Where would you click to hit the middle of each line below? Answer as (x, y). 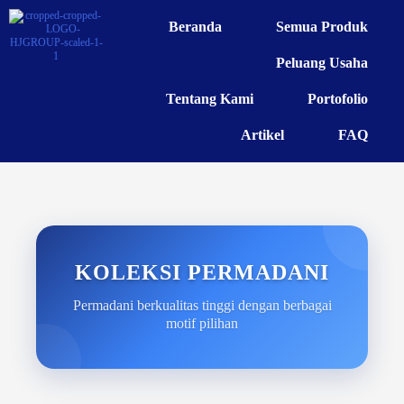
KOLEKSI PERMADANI (202, 272)
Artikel (263, 135)
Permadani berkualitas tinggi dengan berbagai (202, 305)
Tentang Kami (210, 99)
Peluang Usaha (322, 63)
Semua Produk (322, 27)
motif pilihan (202, 323)
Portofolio (338, 99)
